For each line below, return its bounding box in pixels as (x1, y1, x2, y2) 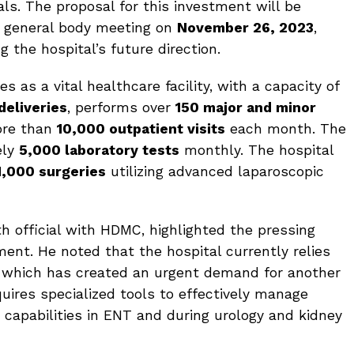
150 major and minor (175, 100, 316, 115)
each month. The (225, 121, 346, 137)
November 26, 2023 (177, 20, 314, 36)
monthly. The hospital (179, 142, 333, 158)
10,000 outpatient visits (57, 121, 225, 137)
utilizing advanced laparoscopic (106, 164, 324, 179)
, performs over (67, 100, 175, 115)
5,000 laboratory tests (19, 142, 179, 158)
